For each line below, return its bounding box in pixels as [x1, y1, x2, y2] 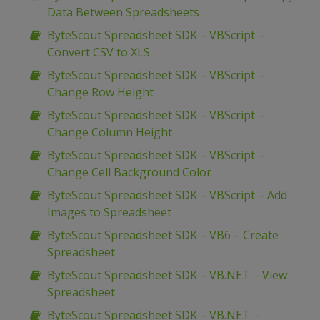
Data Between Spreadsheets [47, 4, 199, 21]
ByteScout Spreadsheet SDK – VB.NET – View [47, 267, 287, 284]
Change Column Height [47, 124, 172, 141]
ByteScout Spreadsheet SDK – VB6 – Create [47, 227, 279, 244]
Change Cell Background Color [47, 164, 211, 181]
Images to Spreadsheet [47, 204, 171, 221]
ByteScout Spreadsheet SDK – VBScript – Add [47, 187, 287, 204]
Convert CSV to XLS [47, 44, 150, 61]
